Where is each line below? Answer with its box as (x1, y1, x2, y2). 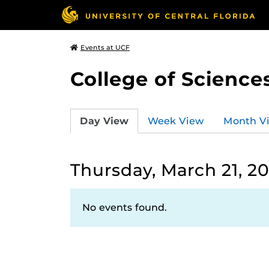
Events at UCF (80, 43, 130, 52)
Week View (148, 115, 204, 127)
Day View (80, 115, 128, 127)
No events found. (82, 202, 167, 213)
